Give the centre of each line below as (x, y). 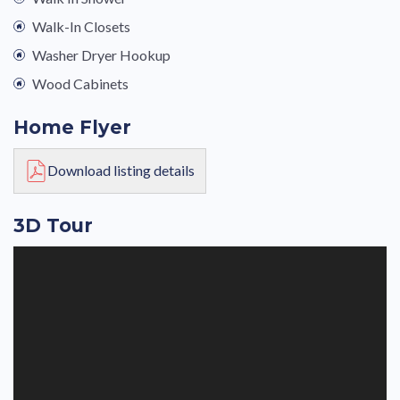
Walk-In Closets (81, 27)
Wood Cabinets (80, 84)
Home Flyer (72, 127)
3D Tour (53, 226)
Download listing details (121, 171)
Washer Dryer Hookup (101, 55)
